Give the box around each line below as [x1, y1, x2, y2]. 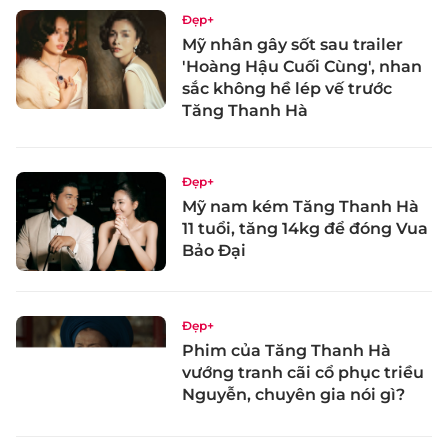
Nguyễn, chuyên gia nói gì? [182, 385, 405, 405]
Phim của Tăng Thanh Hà [182, 341, 391, 361]
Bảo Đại [182, 240, 246, 260]
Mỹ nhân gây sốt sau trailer [182, 34, 403, 54]
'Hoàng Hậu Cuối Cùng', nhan [182, 56, 422, 76]
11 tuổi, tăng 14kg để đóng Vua [182, 218, 428, 238]
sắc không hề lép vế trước [182, 78, 392, 98]
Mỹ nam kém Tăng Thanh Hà [182, 196, 419, 216]
